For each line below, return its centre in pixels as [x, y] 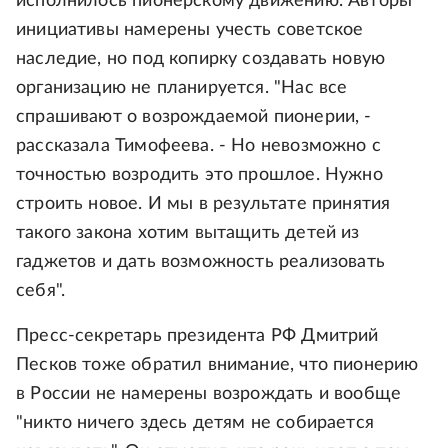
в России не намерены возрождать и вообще [209, 394]
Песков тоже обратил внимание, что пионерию [217, 365]
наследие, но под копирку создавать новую [201, 59]
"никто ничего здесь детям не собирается [195, 423]
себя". [41, 291]
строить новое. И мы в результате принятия [203, 204]
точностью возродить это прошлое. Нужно [199, 175]
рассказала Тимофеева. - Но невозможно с [199, 146]
